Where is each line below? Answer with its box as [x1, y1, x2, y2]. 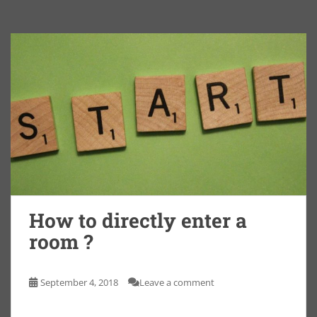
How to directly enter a [29, 207, 247, 234]
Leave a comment [139, 275, 214, 289]
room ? [29, 228, 93, 255]
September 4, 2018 [40, 275, 118, 289]
